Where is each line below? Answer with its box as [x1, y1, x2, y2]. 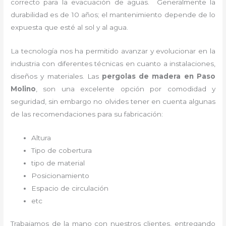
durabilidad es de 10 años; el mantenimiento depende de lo [11, 11, 215, 19]
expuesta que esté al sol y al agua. [11, 23, 129, 32]
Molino [11, 85, 36, 93]
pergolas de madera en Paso [102, 72, 215, 81]
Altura [31, 133, 51, 142]
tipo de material [31, 158, 85, 167]
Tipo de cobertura [31, 146, 94, 154]
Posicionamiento [31, 171, 90, 180]
